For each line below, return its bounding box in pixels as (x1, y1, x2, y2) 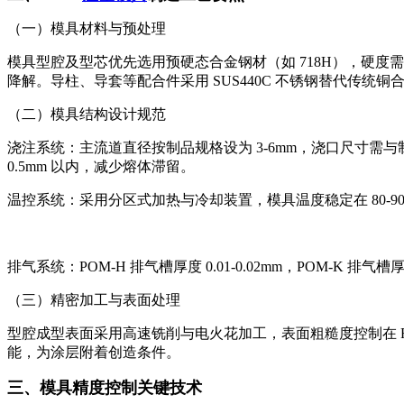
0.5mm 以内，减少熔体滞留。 (7, 158, 195, 174)
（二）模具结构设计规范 (7, 106, 166, 122)
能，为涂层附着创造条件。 (7, 344, 180, 360)
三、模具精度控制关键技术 (7, 378, 202, 397)
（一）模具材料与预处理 (7, 20, 166, 36)
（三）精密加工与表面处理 (7, 291, 180, 308)
